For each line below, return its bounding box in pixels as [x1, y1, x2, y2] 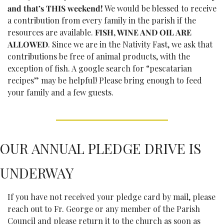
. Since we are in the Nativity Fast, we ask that [48, 38, 212, 49]
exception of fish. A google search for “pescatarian [7, 62, 192, 73]
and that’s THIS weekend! [7, 2, 103, 13]
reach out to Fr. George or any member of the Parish [7, 203, 200, 214]
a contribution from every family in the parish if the [7, 14, 196, 25]
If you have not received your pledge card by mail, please [7, 191, 215, 202]
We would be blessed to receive [103, 2, 216, 13]
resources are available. [7, 26, 93, 37]
